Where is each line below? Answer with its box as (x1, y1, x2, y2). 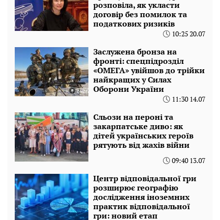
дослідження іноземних (93, 192, 190, 203)
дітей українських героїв (93, 130, 193, 141)
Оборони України (93, 83, 164, 95)
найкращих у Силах (93, 74, 171, 85)
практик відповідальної (93, 201, 190, 212)
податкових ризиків (93, 18, 175, 29)
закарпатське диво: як (93, 121, 183, 132)
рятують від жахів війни (93, 139, 190, 151)
